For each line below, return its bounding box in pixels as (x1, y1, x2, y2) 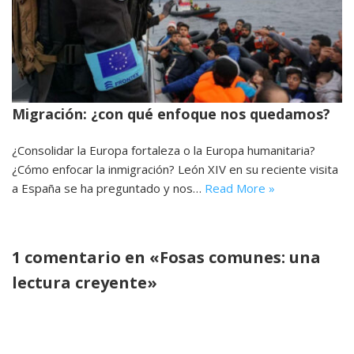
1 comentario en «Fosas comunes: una (12, 246, 321, 268)
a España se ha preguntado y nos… (12, 179, 205, 196)
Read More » (205, 179, 275, 196)
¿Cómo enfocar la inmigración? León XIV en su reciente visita (12, 160, 338, 177)
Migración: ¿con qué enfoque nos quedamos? (12, 104, 330, 123)
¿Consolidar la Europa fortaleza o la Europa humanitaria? (12, 141, 315, 158)
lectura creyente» (12, 271, 157, 293)
